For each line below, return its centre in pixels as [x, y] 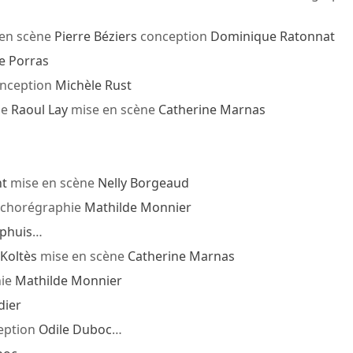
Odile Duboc [75, 330]
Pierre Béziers [95, 37]
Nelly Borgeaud [143, 183]
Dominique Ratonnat [272, 37]
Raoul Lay [39, 110]
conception [173, 37]
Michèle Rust [93, 85]
